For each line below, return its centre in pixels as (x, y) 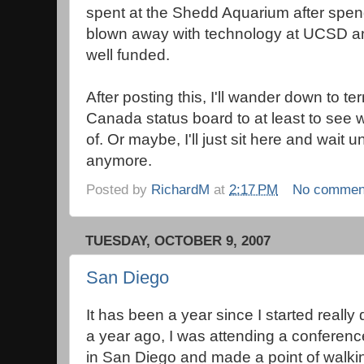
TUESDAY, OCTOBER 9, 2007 (178, 240)
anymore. (119, 160)
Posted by (119, 189)
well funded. (128, 55)
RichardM (180, 189)
